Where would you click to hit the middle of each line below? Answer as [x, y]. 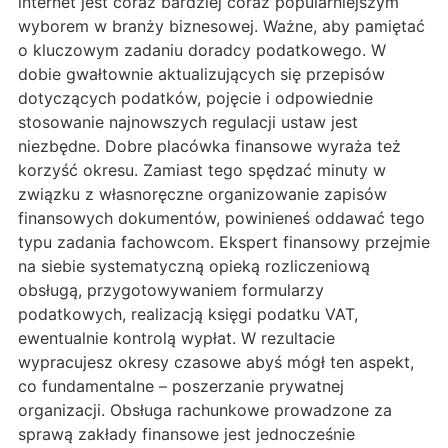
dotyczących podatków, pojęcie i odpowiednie [195, 98]
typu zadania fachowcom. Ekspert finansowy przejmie [224, 242]
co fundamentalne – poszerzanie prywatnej [181, 386]
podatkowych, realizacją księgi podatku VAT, [188, 314]
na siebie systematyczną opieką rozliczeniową [194, 266]
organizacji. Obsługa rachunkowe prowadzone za [205, 410]
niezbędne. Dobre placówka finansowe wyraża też [209, 146]
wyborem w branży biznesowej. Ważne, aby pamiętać [221, 26]
